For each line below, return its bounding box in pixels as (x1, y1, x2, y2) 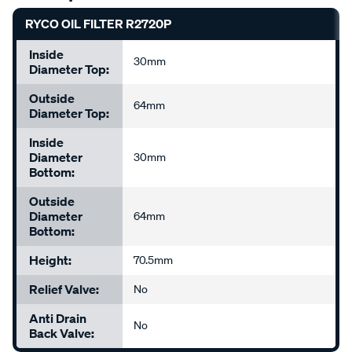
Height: (29, 252, 71, 269)
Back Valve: (29, 325, 94, 342)
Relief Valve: (29, 281, 99, 298)
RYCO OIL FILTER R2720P (25, 16, 171, 32)
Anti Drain (29, 310, 86, 327)
